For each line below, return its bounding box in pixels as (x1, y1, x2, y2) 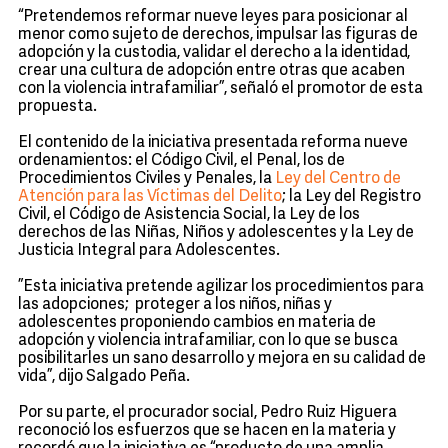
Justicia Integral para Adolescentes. (18, 243, 280, 259)
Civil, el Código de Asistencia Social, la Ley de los (18, 207, 360, 223)
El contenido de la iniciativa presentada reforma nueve (18, 135, 408, 151)
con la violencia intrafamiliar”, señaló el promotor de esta (18, 81, 423, 97)
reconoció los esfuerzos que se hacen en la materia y (18, 423, 396, 439)
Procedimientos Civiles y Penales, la (18, 171, 275, 187)
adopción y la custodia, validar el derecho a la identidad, (18, 45, 410, 61)
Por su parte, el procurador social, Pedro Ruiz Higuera (18, 405, 397, 421)
